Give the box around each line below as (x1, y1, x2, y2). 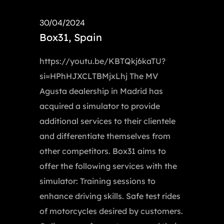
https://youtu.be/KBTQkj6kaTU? (39, 56, 165, 66)
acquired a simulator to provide (39, 101, 160, 111)
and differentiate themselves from (39, 131, 170, 141)
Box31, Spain (39, 31, 102, 44)
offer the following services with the (39, 161, 177, 171)
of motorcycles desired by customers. (39, 206, 183, 216)
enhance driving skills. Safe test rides (39, 191, 180, 201)
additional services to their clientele (39, 116, 175, 126)
